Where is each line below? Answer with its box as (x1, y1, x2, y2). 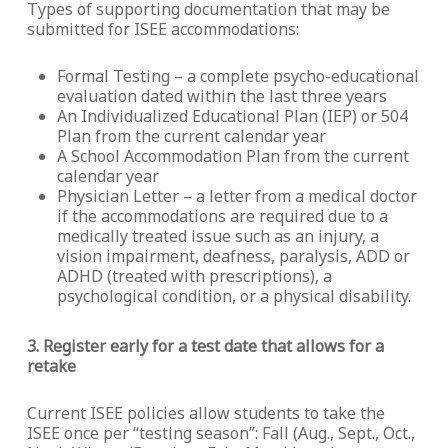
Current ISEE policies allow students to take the (26, 402, 385, 424)
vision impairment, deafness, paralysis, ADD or (56, 245, 410, 267)
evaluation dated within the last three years (56, 85, 387, 107)
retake (26, 355, 76, 377)
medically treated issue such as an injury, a (56, 225, 379, 247)
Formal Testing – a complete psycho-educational (56, 65, 419, 87)
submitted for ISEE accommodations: (26, 18, 299, 40)
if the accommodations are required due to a (56, 205, 388, 227)
